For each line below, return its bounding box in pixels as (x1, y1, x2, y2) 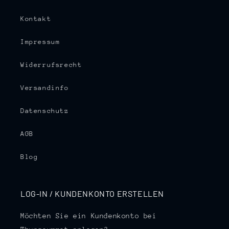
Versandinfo (20, 84, 69, 92)
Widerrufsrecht (20, 61, 82, 69)
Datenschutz (20, 107, 69, 115)
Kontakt (20, 15, 52, 23)
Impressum (20, 38, 60, 46)
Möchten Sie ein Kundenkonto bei (20, 212, 157, 220)
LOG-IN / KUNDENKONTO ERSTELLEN (20, 189, 164, 199)
